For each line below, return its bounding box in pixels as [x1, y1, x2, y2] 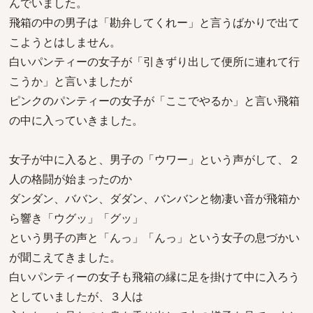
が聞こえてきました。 [9, 249, 121, 265]
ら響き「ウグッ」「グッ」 [9, 210, 143, 226]
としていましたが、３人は [9, 289, 143, 304]
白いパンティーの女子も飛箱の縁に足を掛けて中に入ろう [9, 269, 300, 284]
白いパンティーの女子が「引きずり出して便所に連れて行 [9, 54, 300, 69]
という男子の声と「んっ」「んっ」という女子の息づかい [9, 230, 300, 245]
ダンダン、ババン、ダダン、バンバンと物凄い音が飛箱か [9, 191, 300, 206]
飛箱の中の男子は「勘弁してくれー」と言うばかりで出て [9, 15, 300, 30]
